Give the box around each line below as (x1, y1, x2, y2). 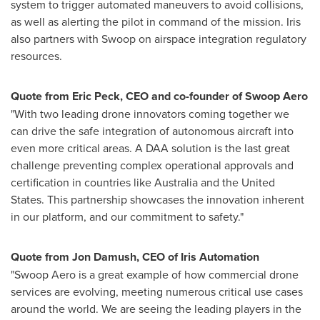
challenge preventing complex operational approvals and (11, 156, 294, 173)
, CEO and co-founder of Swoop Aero (120, 87, 308, 104)
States (11, 191, 41, 207)
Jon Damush (72, 248, 136, 265)
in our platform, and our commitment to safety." (11, 208, 244, 224)
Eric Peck (72, 87, 120, 104)
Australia (154, 174, 198, 190)
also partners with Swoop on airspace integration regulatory (11, 30, 306, 46)
